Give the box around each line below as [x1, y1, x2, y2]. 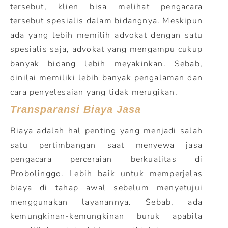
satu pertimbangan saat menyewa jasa [10, 139, 203, 151]
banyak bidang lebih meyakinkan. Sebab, [10, 58, 203, 69]
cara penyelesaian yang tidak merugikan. [10, 87, 178, 98]
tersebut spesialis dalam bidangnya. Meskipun [10, 15, 203, 26]
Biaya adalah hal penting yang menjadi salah [10, 125, 203, 136]
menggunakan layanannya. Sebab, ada [10, 196, 203, 208]
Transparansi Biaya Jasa [10, 104, 141, 115]
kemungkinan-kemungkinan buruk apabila [10, 211, 203, 222]
